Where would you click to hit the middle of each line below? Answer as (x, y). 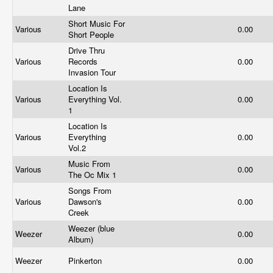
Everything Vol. (95, 99)
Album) (82, 239)
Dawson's (85, 201)
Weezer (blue (91, 228)
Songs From (90, 190)
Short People (92, 34)
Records (83, 61)
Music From (89, 164)
